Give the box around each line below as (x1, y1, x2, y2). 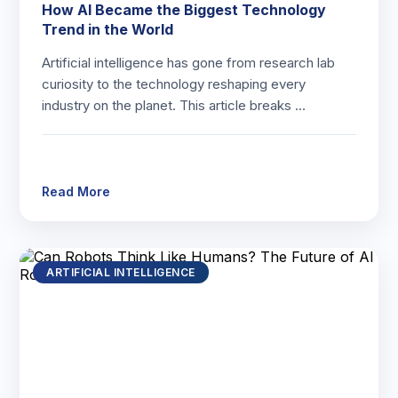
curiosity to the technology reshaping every (42, 76, 306, 92)
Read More (42, 184, 111, 199)
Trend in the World (42, 20, 174, 38)
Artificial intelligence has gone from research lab (42, 54, 336, 71)
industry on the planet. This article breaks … (42, 97, 306, 114)
